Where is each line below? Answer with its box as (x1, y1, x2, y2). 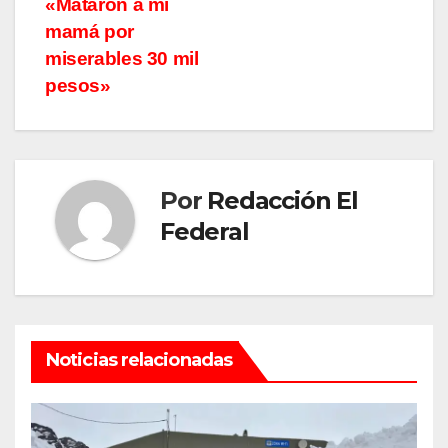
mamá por (45, 20, 134, 42)
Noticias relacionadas (46, 348, 233, 371)
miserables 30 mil (45, 47, 199, 69)
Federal (160, 216, 249, 246)
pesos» (45, 74, 111, 96)
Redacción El (207, 185, 358, 215)
